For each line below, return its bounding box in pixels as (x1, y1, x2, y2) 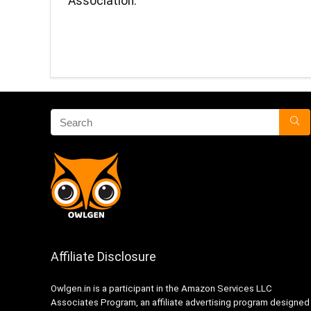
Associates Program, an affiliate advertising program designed (50, 297, 310, 308)
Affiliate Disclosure (50, 249, 156, 264)
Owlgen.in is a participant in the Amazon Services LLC (50, 283, 272, 294)
